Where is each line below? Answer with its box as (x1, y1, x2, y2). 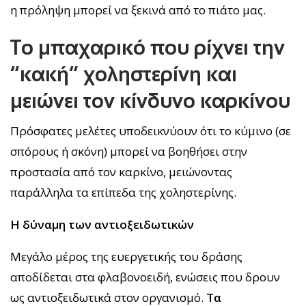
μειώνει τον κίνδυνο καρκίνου (10, 89, 290, 112)
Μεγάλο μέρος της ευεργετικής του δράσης (10, 248, 242, 264)
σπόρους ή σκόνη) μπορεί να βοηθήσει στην (10, 143, 247, 159)
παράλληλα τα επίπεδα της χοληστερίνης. (10, 184, 236, 200)
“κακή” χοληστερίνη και (10, 62, 237, 85)
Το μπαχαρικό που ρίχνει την (10, 36, 285, 59)
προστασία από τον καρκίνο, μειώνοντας (10, 163, 232, 180)
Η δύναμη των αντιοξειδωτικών (10, 216, 194, 232)
